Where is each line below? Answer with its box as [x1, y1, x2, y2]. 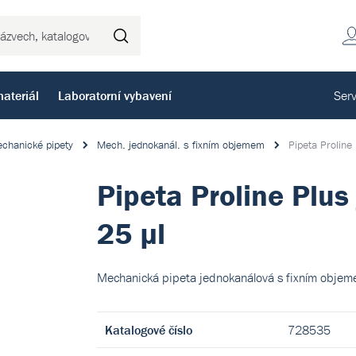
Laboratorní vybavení [58, 87, 172, 103]
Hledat [180, 28, 215, 44]
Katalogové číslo [104, 322, 192, 338]
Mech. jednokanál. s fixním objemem [97, 137, 265, 152]
